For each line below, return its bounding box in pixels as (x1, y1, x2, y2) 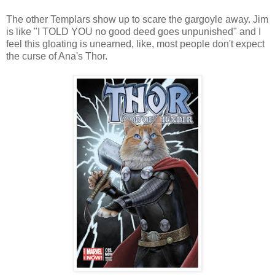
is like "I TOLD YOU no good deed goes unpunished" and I (6, 26, 261, 37)
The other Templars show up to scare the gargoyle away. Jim (6, 14, 268, 25)
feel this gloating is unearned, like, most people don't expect (6, 38, 265, 49)
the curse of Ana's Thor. (6, 50, 107, 61)
